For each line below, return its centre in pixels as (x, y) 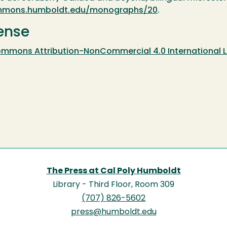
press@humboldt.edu (113, 212)
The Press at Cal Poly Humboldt (113, 171)
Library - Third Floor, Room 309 (113, 185)
